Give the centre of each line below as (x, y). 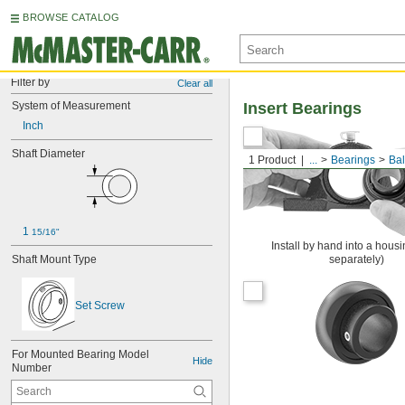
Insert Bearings (302, 108)
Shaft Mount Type (54, 259)
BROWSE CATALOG (71, 17)
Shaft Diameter (48, 154)
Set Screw (100, 306)
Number (32, 368)
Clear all (195, 83)
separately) (356, 259)
